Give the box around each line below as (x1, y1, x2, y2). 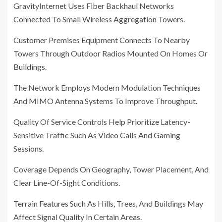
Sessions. (13, 144, 44, 154)
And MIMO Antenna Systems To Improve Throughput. (13, 96, 197, 106)
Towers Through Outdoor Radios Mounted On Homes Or (13, 49, 208, 58)
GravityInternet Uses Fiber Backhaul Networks (13, 1, 174, 11)
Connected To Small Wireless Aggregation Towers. (13, 14, 185, 24)
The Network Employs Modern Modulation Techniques (13, 83, 201, 93)
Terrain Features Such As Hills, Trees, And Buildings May (13, 199, 203, 209)
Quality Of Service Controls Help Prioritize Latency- (13, 117, 190, 127)
